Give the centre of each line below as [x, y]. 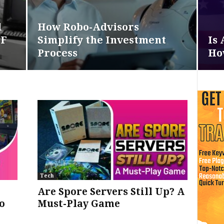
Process [57, 53]
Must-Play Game [81, 204]
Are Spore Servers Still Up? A [111, 192]
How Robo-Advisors [88, 27]
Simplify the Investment [101, 40]
